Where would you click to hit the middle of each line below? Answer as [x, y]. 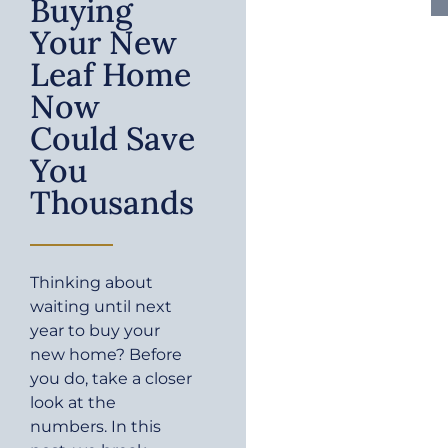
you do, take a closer [111, 379]
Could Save [112, 139]
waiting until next [101, 307]
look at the [73, 403]
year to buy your [95, 331]
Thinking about [91, 283]
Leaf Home [110, 75]
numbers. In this [95, 427]
